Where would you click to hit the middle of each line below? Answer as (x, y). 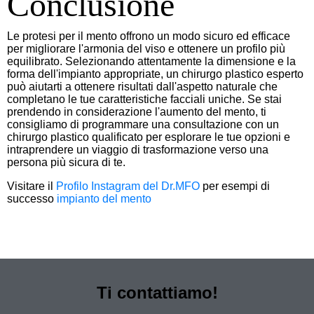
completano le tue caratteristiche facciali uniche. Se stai (144, 99)
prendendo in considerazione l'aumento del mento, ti (137, 111)
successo (32, 198)
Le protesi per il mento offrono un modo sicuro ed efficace (149, 36)
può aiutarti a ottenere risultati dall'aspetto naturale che (142, 86)
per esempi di (235, 186)
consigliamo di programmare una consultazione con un (143, 124)
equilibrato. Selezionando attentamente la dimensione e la (151, 61)
